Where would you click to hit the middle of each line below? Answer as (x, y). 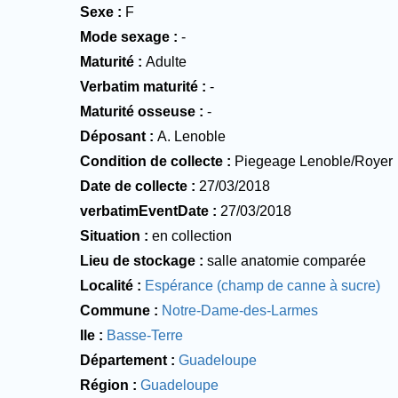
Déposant (113, 136)
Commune (115, 310)
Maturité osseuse (138, 111)
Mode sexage (125, 36)
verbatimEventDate (145, 211)
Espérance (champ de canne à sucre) (263, 285)
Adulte (167, 61)
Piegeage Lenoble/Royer (314, 161)
